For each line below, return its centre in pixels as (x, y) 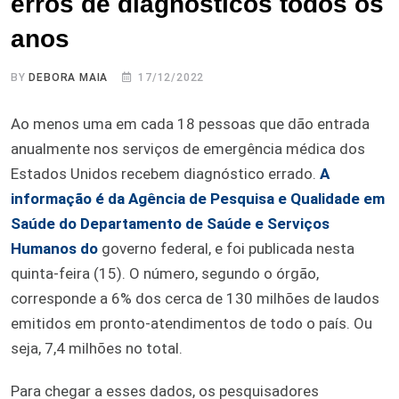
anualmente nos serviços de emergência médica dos (188, 148)
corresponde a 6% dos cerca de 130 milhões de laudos (195, 298)
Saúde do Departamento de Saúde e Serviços (170, 223)
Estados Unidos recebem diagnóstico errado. (165, 173)
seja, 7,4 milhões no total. (97, 348)
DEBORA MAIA (69, 77)
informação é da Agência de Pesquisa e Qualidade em (198, 198)
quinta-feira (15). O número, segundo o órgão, (165, 273)
